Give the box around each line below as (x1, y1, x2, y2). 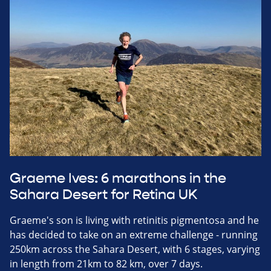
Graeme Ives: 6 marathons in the (10, 169, 226, 187)
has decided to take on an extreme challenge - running (10, 227, 258, 241)
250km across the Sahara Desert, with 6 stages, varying (10, 242, 260, 256)
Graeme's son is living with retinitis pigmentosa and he (10, 213, 259, 227)
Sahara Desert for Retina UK (10, 186, 197, 203)
